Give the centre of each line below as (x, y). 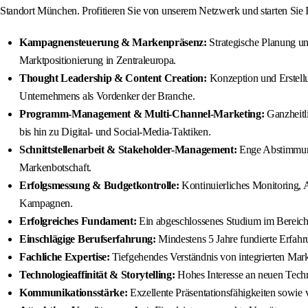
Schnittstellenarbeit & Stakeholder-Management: (128, 150)
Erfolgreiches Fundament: (78, 221)
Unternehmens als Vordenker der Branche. (107, 96)
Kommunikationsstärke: (74, 293)
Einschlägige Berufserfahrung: (88, 239)
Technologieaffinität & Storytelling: (97, 275)
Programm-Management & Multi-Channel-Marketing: (142, 114)
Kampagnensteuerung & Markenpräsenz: (113, 43)
